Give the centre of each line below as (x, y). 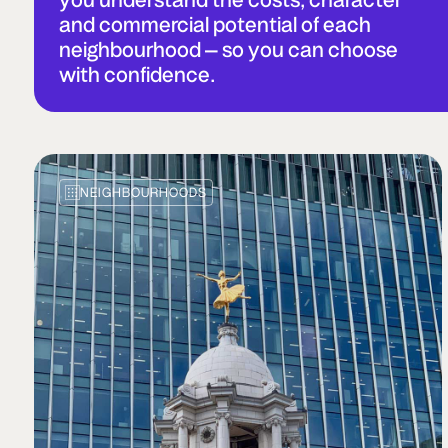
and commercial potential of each (214, 24)
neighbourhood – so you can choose (228, 49)
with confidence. (136, 74)
